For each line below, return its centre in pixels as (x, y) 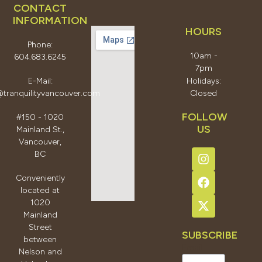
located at (40, 190)
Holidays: (204, 81)
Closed (204, 93)
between (40, 239)
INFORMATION (51, 20)
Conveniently (40, 178)
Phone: (40, 44)
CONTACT (40, 8)
